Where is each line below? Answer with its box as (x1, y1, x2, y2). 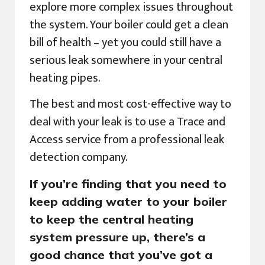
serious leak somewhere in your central (30, 50, 222, 70)
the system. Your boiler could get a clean (30, 14, 228, 35)
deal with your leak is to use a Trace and (30, 112, 225, 132)
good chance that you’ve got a (30, 247, 212, 262)
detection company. (30, 147, 128, 168)
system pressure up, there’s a (30, 229, 205, 244)
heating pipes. (30, 67, 101, 88)
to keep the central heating (30, 211, 193, 227)
